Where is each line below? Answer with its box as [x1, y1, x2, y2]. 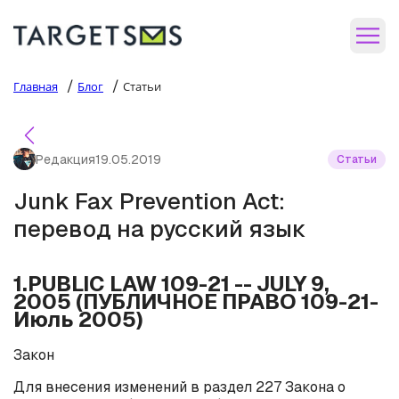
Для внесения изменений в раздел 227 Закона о [13, 377, 346, 396]
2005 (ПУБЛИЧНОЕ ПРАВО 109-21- [13, 287, 379, 315]
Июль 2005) [13, 305, 143, 333]
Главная [13, 78, 58, 94]
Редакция [36, 151, 95, 167]
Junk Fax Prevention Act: [13, 186, 285, 216]
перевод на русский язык [13, 214, 306, 244]
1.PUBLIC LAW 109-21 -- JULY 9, [13, 269, 330, 297]
